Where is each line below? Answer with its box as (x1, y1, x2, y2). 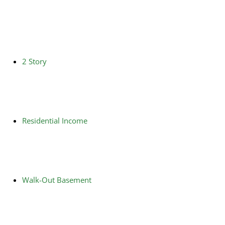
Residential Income (22, 115, 87, 126)
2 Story (22, 56, 47, 66)
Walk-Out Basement (22, 174, 91, 185)
